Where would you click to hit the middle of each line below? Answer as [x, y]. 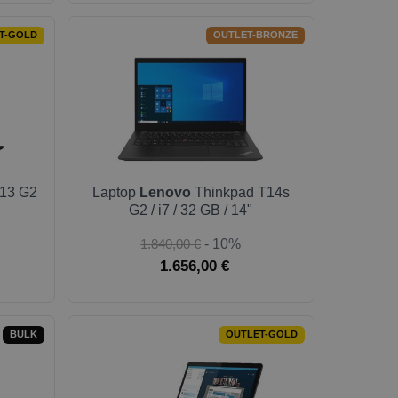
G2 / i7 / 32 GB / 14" [191, 210]
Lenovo [165, 192]
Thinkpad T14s [240, 192]
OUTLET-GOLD [261, 334]
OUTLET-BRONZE [255, 35]
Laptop [115, 192]
